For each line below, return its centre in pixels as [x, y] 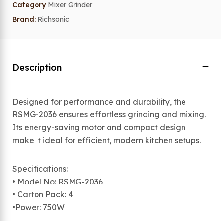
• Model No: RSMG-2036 [57, 182]
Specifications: [40, 169]
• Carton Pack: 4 [43, 194]
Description [37, 67]
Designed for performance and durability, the [99, 102]
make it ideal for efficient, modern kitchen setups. [107, 140]
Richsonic [53, 19]
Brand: [25, 19]
